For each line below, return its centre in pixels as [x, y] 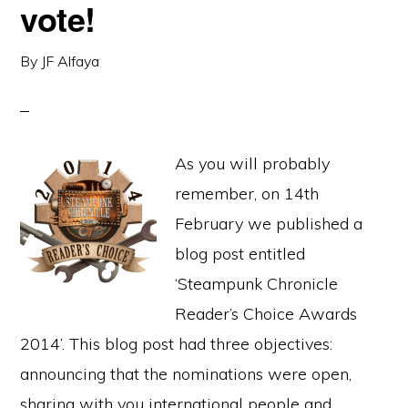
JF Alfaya [71, 61]
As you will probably [253, 163]
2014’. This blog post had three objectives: [177, 344]
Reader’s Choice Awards [266, 314]
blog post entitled [240, 254]
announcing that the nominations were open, [186, 374]
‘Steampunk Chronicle [257, 284]
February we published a [269, 224]
